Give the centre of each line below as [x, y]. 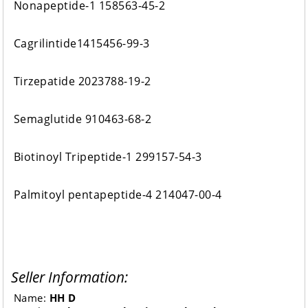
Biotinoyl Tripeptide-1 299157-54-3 [108, 157]
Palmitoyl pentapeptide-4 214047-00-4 [118, 195]
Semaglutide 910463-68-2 [82, 119]
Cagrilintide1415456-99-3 [81, 44]
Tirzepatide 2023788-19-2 [82, 81]
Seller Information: [69, 277]
